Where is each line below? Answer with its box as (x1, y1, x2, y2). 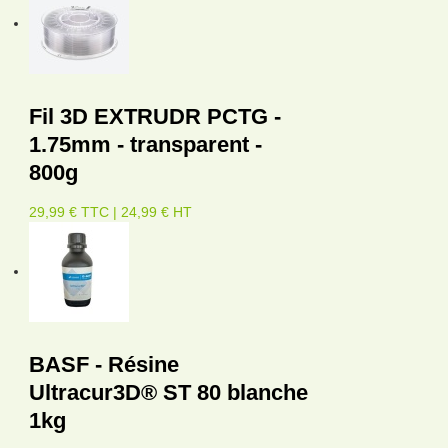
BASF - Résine (29, 351, 179, 377)
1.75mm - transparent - (29, 131, 262, 157)
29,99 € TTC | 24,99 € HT (29, 203, 192, 220)
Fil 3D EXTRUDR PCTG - (29, 103, 281, 129)
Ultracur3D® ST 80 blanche (29, 379, 308, 405)
